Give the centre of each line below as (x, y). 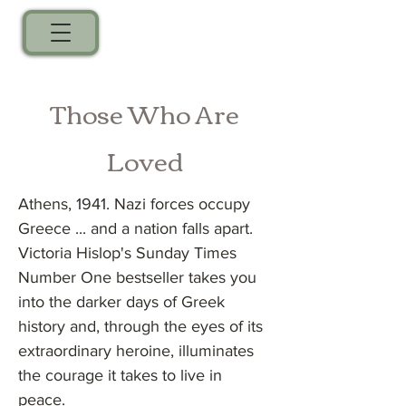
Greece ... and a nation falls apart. (135, 228)
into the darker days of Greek (121, 302)
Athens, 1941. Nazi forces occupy (134, 204)
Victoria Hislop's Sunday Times (127, 253)
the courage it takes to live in (120, 375)
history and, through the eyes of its (140, 326)
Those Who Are (145, 112)
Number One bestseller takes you (137, 277)
